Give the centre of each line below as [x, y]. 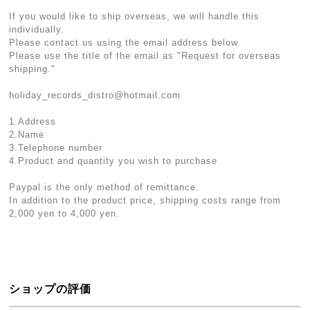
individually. [37, 29]
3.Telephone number [56, 148]
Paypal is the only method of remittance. [104, 187]
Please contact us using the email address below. [125, 43]
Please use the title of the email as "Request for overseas [145, 56]
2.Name [27, 135]
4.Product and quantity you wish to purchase [113, 161]
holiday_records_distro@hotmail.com [95, 95]
